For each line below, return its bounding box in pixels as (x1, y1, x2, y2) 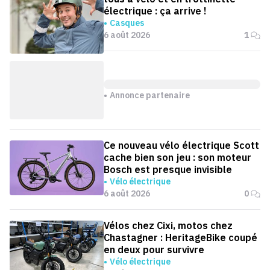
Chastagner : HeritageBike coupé (104, 231, 257, 244)
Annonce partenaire (110, 89, 190, 101)
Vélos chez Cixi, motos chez (104, 219, 233, 232)
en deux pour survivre (104, 243, 204, 256)
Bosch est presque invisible (104, 163, 232, 176)
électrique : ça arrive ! (104, 5, 207, 17)
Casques (110, 17, 144, 29)
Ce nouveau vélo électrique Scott (104, 139, 259, 152)
